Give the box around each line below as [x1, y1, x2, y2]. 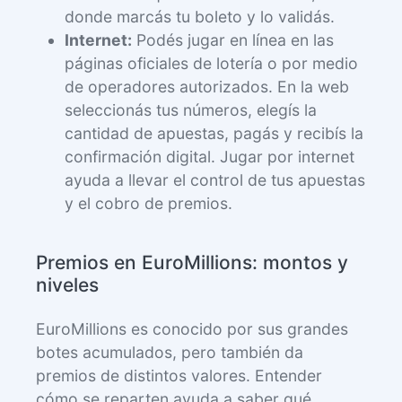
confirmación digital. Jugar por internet [65, 147, 354, 167]
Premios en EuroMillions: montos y [36, 251, 348, 275]
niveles [36, 274, 99, 297]
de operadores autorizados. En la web [65, 77, 349, 97]
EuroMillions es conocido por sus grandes [36, 319, 348, 339]
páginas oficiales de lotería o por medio [65, 54, 358, 74]
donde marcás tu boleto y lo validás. [65, 7, 335, 27]
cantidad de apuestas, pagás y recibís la [65, 124, 363, 144]
